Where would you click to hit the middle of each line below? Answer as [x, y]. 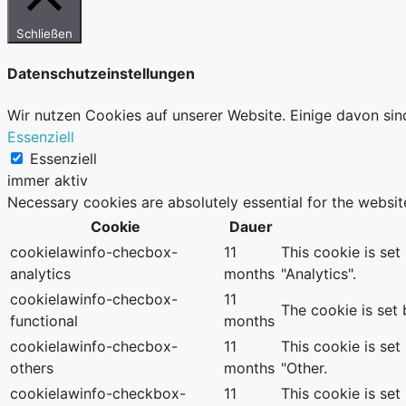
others [32, 367]
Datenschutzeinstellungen [101, 74]
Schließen [44, 34]
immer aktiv [48, 180]
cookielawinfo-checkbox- [98, 393]
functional [44, 320]
